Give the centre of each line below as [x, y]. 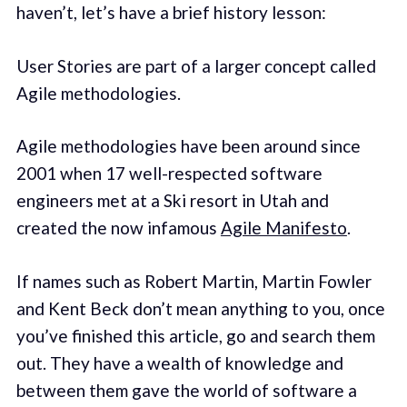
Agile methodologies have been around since [188, 146]
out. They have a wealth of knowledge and [179, 362]
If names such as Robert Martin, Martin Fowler [194, 281]
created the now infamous [118, 228]
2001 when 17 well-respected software [169, 174]
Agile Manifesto [283, 228]
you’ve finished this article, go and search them [195, 335]
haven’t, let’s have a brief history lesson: [171, 13]
